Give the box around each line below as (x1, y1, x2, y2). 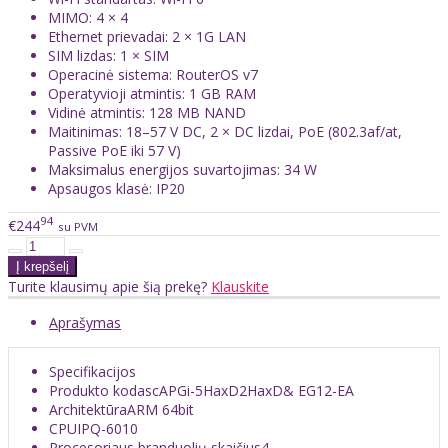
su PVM (58, 218, 98, 234)
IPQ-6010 (77, 418, 138, 438)
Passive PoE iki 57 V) (48, 141, 181, 161)
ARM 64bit (127, 399, 194, 419)
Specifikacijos (49, 361, 136, 381)
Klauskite (211, 276, 269, 296)
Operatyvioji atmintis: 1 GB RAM (48, 84, 256, 104)
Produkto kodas (49, 380, 152, 400)
